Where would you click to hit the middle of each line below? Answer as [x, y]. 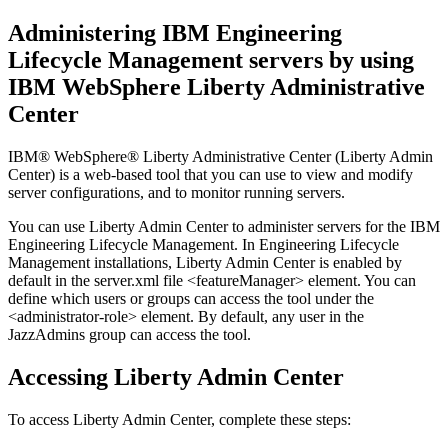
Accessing [61, 376]
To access [40, 419]
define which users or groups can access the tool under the [191, 298]
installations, [133, 262]
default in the [51, 280]
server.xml [126, 280]
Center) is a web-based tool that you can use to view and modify [210, 174]
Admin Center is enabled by [312, 262]
